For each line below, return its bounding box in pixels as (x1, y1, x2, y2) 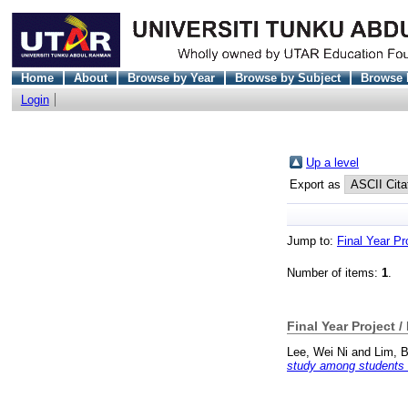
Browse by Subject (234, 70, 341, 85)
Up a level (306, 155, 359, 169)
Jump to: (287, 234, 337, 249)
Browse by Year (127, 70, 215, 85)
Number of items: (287, 266, 382, 280)
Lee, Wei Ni (287, 345, 348, 360)
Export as (290, 177, 344, 191)
